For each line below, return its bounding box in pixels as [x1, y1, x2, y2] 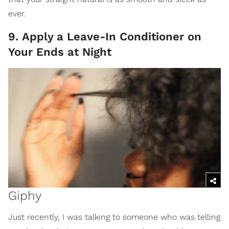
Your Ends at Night [8, 45, 111, 58]
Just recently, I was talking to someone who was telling [8, 212, 220, 222]
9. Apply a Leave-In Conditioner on [8, 30, 201, 43]
